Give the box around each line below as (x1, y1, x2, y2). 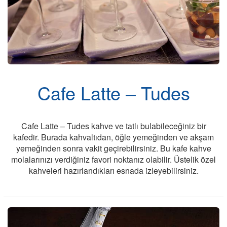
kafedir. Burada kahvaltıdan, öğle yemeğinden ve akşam (13, 131, 214, 143)
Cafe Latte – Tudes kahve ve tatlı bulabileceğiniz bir (21, 120, 206, 132)
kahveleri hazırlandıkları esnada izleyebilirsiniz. (28, 165, 199, 177)
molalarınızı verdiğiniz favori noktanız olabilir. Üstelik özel (11, 154, 216, 166)
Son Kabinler (142, 186, 187, 196)
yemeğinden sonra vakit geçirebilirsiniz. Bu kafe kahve (16, 142, 211, 155)
